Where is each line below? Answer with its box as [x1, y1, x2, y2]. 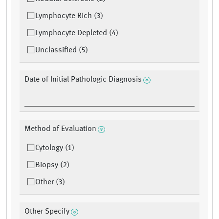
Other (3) [35, 178, 65, 187]
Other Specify [24, 208, 69, 216]
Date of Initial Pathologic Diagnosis [24, 76, 142, 84]
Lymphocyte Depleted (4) [35, 29, 118, 38]
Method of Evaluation [24, 125, 96, 133]
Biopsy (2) [35, 161, 69, 170]
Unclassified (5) [35, 46, 88, 55]
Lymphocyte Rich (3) [35, 12, 103, 21]
